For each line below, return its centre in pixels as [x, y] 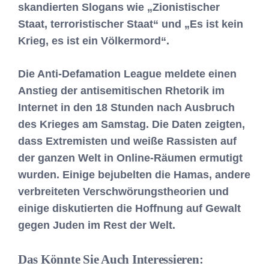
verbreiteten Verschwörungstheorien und [123, 192]
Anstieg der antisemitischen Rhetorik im [121, 91]
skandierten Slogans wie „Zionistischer [119, 7]
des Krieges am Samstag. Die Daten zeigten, [131, 124]
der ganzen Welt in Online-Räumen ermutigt [130, 158]
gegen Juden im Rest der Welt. [97, 225]
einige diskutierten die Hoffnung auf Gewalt [129, 208]
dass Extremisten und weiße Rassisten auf [127, 141]
